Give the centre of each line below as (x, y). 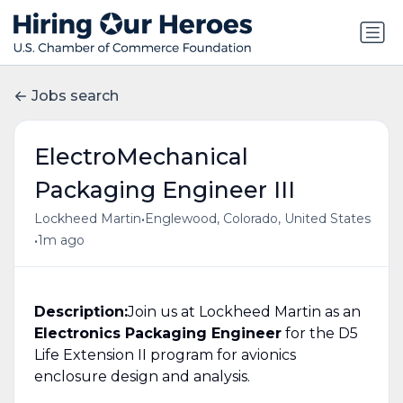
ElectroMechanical (141, 156)
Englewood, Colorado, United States (257, 219)
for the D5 (319, 333)
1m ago (61, 241)
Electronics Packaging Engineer (157, 333)
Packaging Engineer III (164, 189)
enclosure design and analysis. (142, 376)
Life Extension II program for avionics (165, 354)
